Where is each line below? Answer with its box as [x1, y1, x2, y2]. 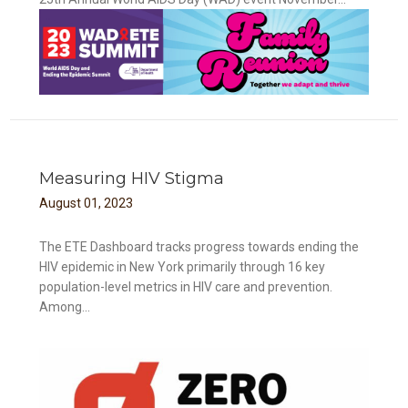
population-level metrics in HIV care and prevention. [39, 279, 333, 294]
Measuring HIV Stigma [39, 168, 225, 189]
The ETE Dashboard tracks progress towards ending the [39, 239, 360, 254]
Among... [39, 299, 91, 314]
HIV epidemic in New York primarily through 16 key [39, 259, 326, 274]
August [39, 195, 82, 210]
